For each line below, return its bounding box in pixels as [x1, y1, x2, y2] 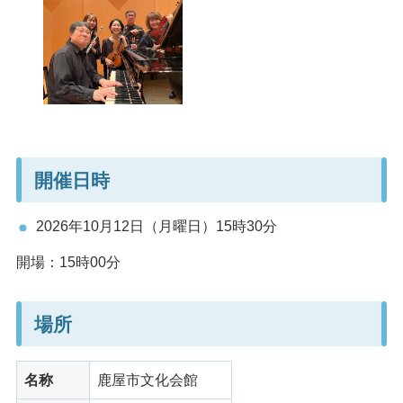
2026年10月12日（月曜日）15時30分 [35, 219, 277, 235]
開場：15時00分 [15, 255, 121, 271]
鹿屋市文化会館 [96, 372, 198, 389]
